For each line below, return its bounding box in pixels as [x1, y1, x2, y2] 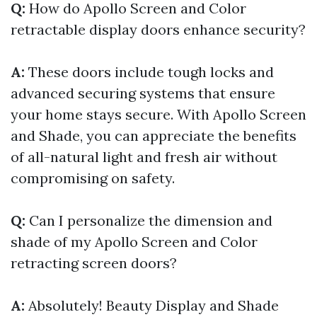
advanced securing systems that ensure [11, 84, 275, 102]
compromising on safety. [11, 169, 175, 187]
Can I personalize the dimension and [29, 212, 272, 229]
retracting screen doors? [11, 254, 177, 272]
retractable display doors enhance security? [11, 21, 306, 38]
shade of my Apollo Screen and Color [11, 233, 258, 250]
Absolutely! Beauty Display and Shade [28, 296, 279, 314]
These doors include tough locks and [28, 63, 274, 81]
